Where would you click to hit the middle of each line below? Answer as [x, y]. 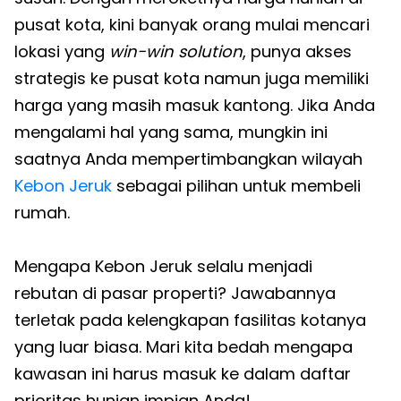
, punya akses [297, 51]
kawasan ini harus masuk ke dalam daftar [183, 374]
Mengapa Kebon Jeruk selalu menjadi [163, 266]
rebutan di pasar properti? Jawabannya [175, 293]
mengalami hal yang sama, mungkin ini [171, 132]
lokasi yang [62, 51]
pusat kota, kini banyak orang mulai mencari [192, 25]
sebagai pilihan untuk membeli [236, 186]
